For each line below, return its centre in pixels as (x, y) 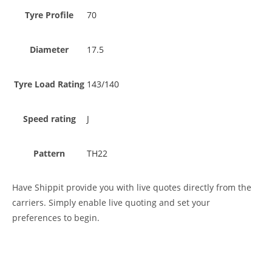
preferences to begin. (56, 217)
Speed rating (49, 118)
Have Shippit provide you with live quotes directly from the (132, 187)
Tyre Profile (49, 15)
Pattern (49, 153)
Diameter (49, 49)
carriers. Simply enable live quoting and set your (111, 202)
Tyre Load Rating (49, 84)
